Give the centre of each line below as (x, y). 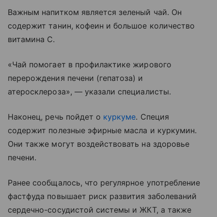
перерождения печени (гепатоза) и (76, 78)
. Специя (152, 116)
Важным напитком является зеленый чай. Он (95, 12)
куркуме (120, 116)
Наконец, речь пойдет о (56, 116)
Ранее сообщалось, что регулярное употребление (104, 182)
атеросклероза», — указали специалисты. (89, 91)
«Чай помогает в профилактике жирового (90, 64)
